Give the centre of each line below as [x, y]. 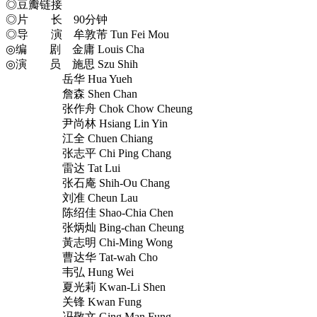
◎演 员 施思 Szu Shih [72, 64]
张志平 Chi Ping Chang [88, 153]
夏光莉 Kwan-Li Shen [86, 287]
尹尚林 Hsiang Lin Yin [87, 123]
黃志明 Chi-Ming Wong [89, 242]
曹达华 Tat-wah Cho [82, 257]
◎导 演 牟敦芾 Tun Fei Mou [87, 34]
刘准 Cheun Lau [72, 197]
